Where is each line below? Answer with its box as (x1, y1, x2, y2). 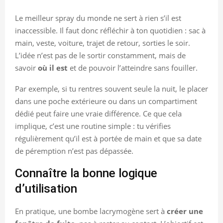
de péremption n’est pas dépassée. (15, 145, 133, 156)
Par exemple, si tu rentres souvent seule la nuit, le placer (15, 83, 208, 94)
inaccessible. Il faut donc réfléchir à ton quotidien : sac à (15, 25, 206, 35)
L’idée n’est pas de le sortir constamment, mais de (15, 50, 186, 60)
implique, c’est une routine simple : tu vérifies (15, 120, 171, 131)
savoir (15, 62, 38, 73)
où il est (38, 62, 68, 73)
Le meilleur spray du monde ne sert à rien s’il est (15, 12, 181, 23)
